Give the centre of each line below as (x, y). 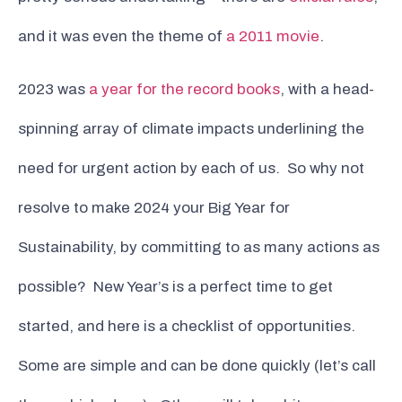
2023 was (53, 89)
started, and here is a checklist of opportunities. (188, 326)
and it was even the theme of (122, 37)
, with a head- (327, 89)
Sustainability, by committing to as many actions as (199, 247)
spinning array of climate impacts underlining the (191, 128)
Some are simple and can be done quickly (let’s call (197, 365)
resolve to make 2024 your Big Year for (154, 207)
